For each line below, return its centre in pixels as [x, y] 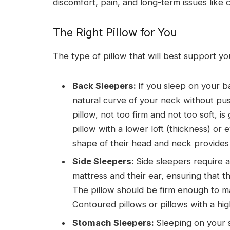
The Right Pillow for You [115, 33]
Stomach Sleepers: [114, 223]
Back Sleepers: [105, 86]
